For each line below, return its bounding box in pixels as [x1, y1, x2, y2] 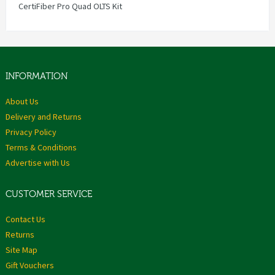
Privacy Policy [6, 126, 56, 138]
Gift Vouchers [6, 260, 54, 271]
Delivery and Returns [6, 111, 82, 123]
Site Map [6, 244, 37, 256]
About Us [6, 96, 39, 107]
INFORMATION [6, 71, 68, 82]
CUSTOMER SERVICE [6, 189, 92, 200]
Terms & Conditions [6, 142, 77, 153]
